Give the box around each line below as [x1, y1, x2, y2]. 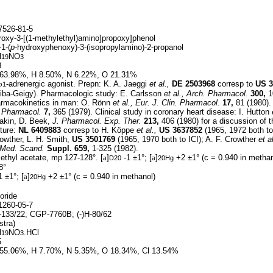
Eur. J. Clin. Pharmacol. [135, 98, 220, 107]
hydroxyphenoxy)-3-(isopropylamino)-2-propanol [17, 43, 183, 52]
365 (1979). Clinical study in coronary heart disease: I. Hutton [51, 107, 272, 116]
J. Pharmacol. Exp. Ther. [52, 116, 141, 126]
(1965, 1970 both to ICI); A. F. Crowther [115, 135, 258, 144]
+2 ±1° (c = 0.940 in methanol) [46, 172, 155, 181]
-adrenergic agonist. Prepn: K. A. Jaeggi [6, 79, 149, 88]
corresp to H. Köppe [61, 126, 136, 135]
